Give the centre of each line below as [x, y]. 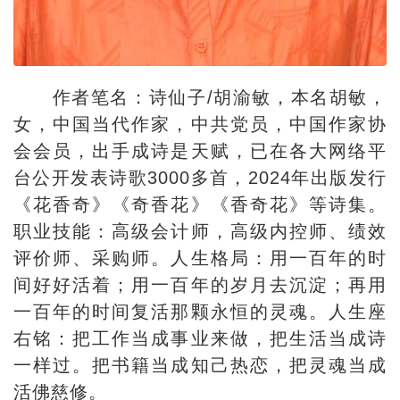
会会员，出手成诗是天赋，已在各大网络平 [200, 151]
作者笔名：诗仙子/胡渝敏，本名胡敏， [216, 98]
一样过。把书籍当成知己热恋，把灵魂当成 [200, 366]
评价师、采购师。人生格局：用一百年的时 [200, 258]
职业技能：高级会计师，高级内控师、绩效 [200, 232]
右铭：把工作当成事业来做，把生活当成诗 [200, 339]
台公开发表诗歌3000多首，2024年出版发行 [200, 178]
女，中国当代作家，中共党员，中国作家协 [200, 125]
